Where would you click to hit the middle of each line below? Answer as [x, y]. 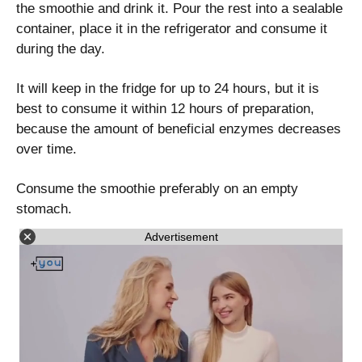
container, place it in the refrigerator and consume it [172, 29]
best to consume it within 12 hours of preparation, [165, 109]
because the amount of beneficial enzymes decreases [179, 129]
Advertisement [181, 236]
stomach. [44, 209]
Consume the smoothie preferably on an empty [157, 189]
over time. [46, 149]
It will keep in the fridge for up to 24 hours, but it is [168, 89]
